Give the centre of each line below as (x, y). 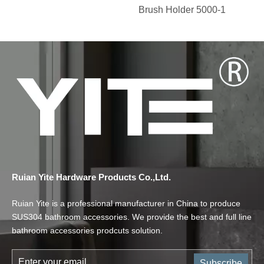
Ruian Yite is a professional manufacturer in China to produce (126, 204)
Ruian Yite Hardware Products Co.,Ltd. (91, 177)
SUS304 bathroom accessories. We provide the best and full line (132, 217)
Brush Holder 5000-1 (182, 10)
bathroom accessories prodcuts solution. (87, 231)
